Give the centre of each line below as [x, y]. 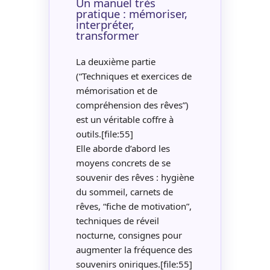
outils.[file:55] [104, 133]
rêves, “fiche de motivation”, [133, 206]
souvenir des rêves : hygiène [135, 177]
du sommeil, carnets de [124, 191]
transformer [107, 35]
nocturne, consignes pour [129, 235]
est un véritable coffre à [124, 119]
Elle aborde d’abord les [123, 148]
